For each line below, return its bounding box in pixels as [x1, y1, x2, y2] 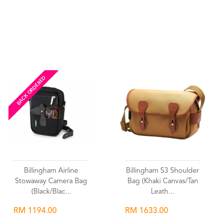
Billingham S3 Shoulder [126, 167, 199, 175]
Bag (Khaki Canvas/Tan [127, 178, 198, 185]
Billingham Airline [24, 167, 78, 175]
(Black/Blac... [31, 188, 71, 196]
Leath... [151, 188, 174, 196]
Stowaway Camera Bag [15, 178, 87, 185]
